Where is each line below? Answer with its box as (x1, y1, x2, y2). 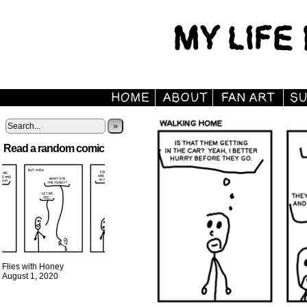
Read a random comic (3, 143, 104, 154)
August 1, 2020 (2, 271, 58, 281)
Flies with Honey (2, 262, 64, 271)
